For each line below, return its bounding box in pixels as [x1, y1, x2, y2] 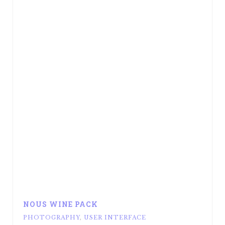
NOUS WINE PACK [23, 199, 98, 209]
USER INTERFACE [84, 214, 146, 221]
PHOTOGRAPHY [23, 214, 80, 221]
